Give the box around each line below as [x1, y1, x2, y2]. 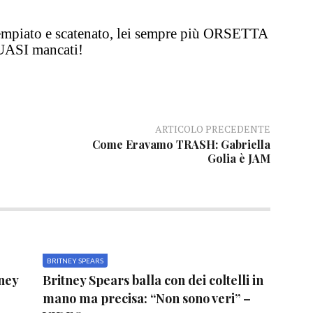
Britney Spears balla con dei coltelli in [42, 271, 263, 289]
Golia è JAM [207, 150, 270, 166]
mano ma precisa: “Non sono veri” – [42, 289, 251, 307]
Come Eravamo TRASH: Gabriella [92, 136, 270, 152]
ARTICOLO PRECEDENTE [154, 122, 270, 136]
